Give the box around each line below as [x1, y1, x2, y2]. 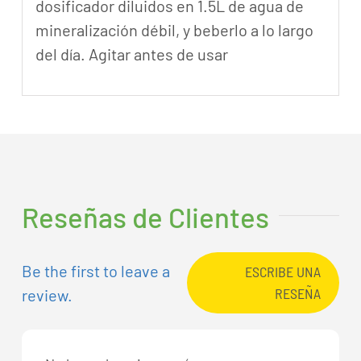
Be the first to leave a [22, 261, 171, 280]
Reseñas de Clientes [22, 200, 270, 234]
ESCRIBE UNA [244, 263, 321, 280]
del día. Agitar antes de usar [35, 44, 228, 64]
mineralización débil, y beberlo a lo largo [35, 20, 313, 40]
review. [22, 285, 73, 305]
